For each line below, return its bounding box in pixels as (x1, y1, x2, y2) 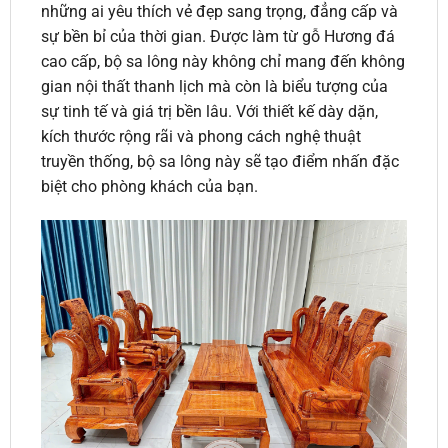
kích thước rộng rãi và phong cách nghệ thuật (40, 127, 361, 147)
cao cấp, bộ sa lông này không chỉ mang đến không (40, 52, 405, 72)
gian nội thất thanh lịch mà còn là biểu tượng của (40, 77, 388, 97)
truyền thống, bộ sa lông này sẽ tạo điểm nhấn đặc (40, 152, 399, 172)
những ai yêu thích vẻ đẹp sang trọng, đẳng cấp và (40, 2, 398, 22)
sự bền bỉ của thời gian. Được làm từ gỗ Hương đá (40, 27, 395, 47)
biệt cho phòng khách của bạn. (40, 177, 258, 197)
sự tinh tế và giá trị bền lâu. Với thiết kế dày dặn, (40, 102, 378, 122)
